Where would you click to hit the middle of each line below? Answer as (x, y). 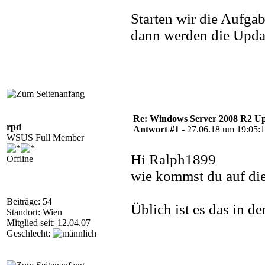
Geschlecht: (30, 233)
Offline (20, 159)
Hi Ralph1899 (173, 159)
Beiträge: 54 (29, 201)
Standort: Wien (34, 212)
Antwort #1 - (160, 129)
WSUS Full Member (45, 138)
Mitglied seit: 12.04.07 (49, 223)
